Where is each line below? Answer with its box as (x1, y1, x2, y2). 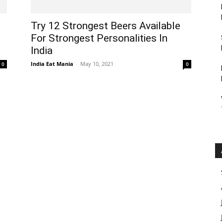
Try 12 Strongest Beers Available (31, 19, 180, 32)
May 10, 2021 (80, 59, 113, 67)
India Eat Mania (31, 59, 73, 67)
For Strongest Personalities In (31, 32, 167, 44)
